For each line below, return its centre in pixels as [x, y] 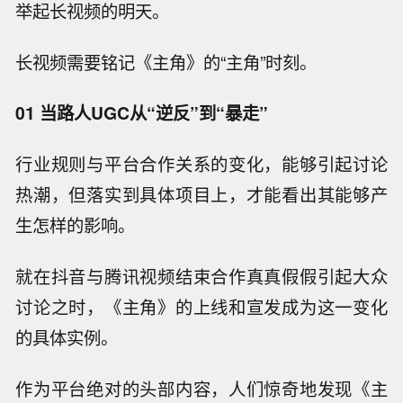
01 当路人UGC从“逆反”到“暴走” [142, 113]
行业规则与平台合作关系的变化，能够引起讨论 [201, 164]
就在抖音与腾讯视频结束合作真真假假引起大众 [201, 277]
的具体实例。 [67, 338]
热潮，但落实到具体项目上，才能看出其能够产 [201, 195]
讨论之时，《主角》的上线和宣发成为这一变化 [201, 307]
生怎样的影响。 [76, 225]
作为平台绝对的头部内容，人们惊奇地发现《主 [201, 388]
